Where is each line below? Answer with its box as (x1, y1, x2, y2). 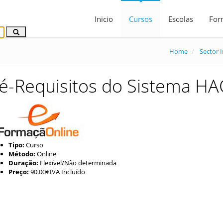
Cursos (129, 14, 152, 24)
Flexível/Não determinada (38, 158, 116, 167)
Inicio (95, 14, 113, 24)
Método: (8, 149, 35, 158)
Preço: (8, 167, 29, 176)
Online (35, 149, 56, 158)
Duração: (8, 158, 38, 167)
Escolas (168, 14, 193, 24)
